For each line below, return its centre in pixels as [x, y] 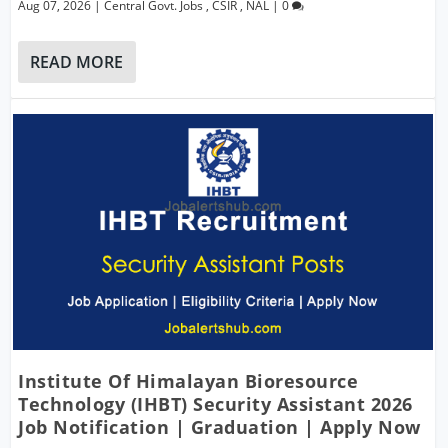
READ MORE [77, 62]
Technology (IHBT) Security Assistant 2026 [215, 404]
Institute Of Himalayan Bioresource [188, 381]
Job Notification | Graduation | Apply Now [219, 427]
